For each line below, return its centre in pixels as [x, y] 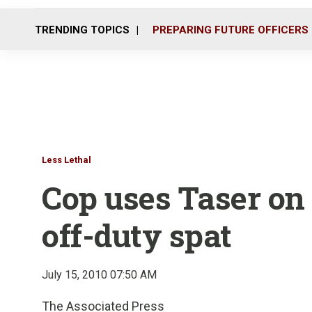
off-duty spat [137, 235]
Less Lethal [67, 160]
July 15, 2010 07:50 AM [99, 275]
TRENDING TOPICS [82, 30]
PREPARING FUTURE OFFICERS [231, 30]
